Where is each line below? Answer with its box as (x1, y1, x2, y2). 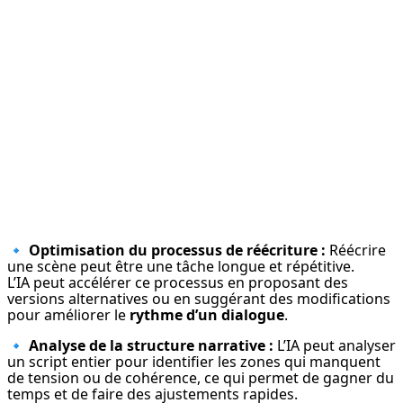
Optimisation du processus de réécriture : (29, 240, 326, 261)
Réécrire (326, 240, 386, 261)
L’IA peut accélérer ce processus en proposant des (7, 273, 348, 293)
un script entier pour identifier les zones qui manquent (7, 352, 381, 372)
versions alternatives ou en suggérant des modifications (7, 289, 390, 309)
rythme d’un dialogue (130, 305, 284, 326)
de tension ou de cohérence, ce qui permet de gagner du (7, 368, 394, 389)
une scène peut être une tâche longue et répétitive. (7, 256, 354, 277)
